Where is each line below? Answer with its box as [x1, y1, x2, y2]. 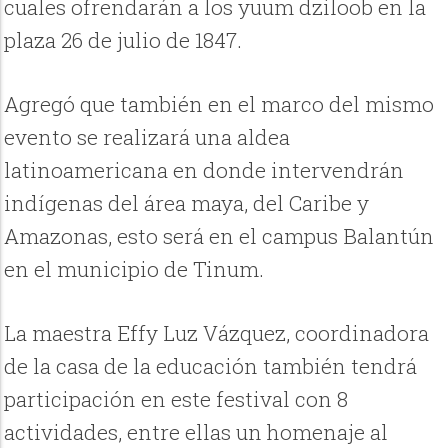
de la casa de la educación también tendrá [4, 352, 418, 381]
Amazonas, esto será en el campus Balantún [4, 222, 435, 251]
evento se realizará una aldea [4, 123, 291, 152]
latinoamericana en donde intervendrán [4, 156, 405, 185]
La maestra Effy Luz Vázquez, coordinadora [4, 319, 430, 348]
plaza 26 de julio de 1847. [4, 26, 243, 55]
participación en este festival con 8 [4, 385, 349, 414]
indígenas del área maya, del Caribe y [4, 189, 370, 218]
